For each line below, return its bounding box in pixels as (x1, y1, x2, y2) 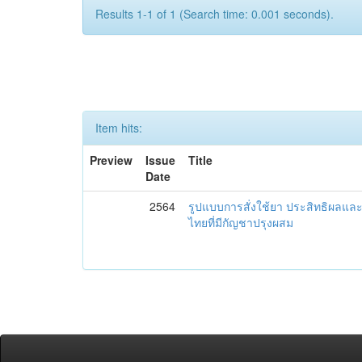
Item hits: (95, 120, 142, 136)
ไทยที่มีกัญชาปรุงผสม (188, 214, 294, 230)
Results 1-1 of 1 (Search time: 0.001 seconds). (95, 6, 334, 22)
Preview (90, 152, 133, 168)
